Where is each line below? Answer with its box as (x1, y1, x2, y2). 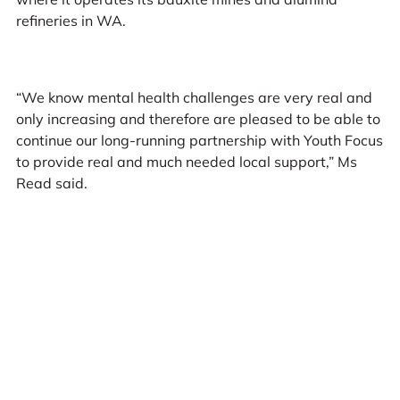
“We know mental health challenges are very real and (15, 87, 372, 106)
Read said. (15, 173, 87, 192)
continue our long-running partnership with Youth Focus (15, 130, 383, 149)
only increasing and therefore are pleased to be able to (15, 109, 380, 128)
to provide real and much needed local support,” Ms (15, 152, 357, 171)
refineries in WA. (15, 11, 126, 29)
